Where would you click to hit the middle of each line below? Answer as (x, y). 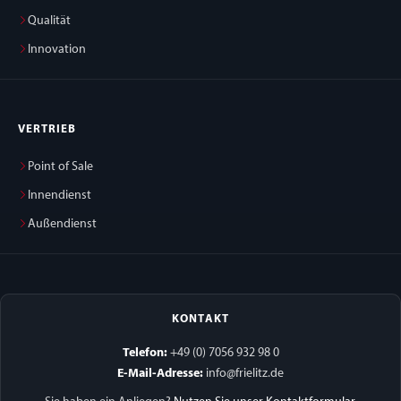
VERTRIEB (47, 129)
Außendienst (62, 224)
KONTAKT (200, 319)
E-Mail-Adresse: (160, 374)
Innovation (57, 50)
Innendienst (60, 196)
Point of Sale (60, 167)
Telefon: (145, 353)
